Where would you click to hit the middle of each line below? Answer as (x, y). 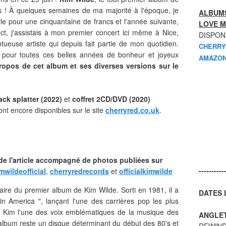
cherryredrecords (79, 171)
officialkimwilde (146, 171)
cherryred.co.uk (132, 110)
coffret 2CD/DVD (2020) (111, 99)
